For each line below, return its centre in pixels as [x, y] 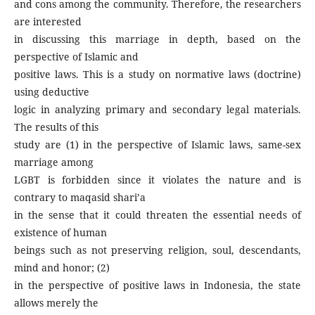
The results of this [56, 127]
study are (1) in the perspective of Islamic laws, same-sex [157, 144]
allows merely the [56, 303]
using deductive [52, 92]
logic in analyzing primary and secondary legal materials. [157, 109]
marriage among [54, 162]
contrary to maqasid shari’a [80, 197]
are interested [48, 21]
